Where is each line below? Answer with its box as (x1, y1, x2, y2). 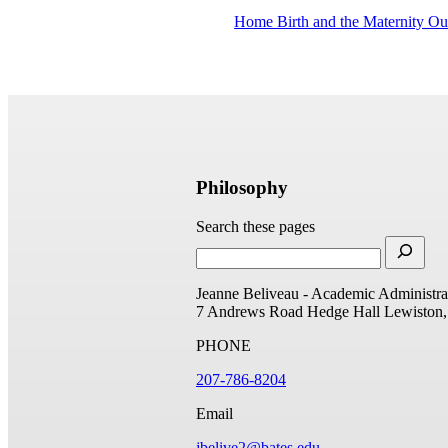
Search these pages (196, 218, 315, 236)
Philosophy (196, 177, 288, 199)
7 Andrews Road (196, 303, 303, 321)
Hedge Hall (307, 303, 380, 321)
